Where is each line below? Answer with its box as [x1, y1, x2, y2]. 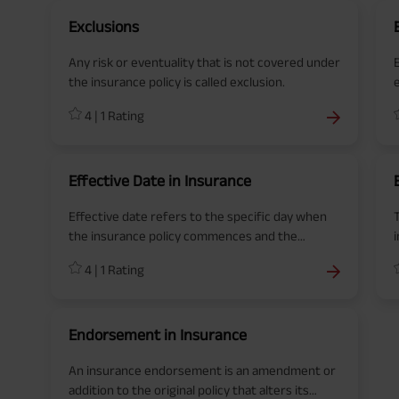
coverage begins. [69, 248, 164, 263]
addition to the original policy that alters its [69, 382, 309, 397]
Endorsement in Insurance [69, 326, 247, 344]
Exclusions [69, 18, 139, 36]
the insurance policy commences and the [69, 228, 297, 243]
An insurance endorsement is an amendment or [69, 362, 336, 378]
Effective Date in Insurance [69, 172, 251, 190]
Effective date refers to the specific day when [69, 208, 327, 224]
